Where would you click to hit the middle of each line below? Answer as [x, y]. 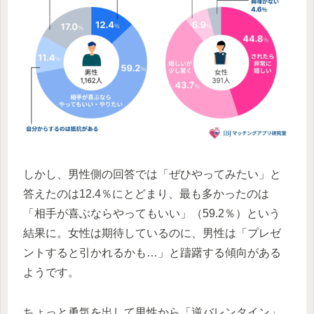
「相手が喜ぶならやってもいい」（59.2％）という [152, 213]
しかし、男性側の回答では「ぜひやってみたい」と [152, 174]
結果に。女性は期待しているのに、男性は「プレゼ [152, 233]
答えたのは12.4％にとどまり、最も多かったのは [146, 193]
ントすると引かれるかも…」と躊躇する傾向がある [152, 252]
